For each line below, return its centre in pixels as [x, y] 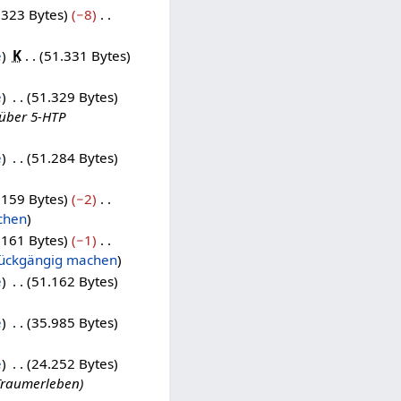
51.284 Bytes [72, 157]
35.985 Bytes [72, 322]
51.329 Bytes [72, 96]
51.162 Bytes [72, 281]
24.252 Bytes [72, 363]
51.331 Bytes [85, 55]
